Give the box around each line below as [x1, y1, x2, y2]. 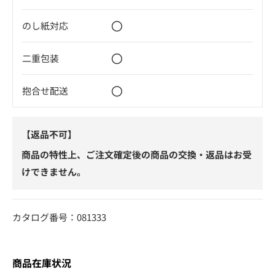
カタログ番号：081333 [12, 210, 106, 223]
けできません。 [21, 165, 86, 178]
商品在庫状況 [12, 255, 71, 270]
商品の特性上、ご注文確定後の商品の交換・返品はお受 [21, 147, 252, 161]
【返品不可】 [21, 127, 77, 141]
